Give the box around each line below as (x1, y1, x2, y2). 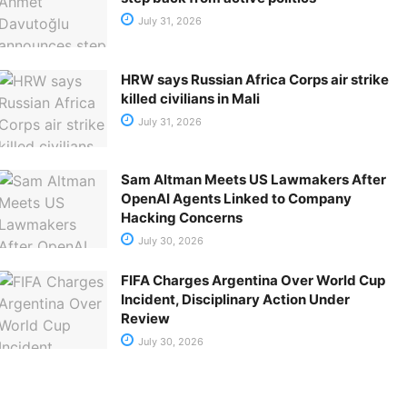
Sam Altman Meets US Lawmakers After (120, 171, 386, 189)
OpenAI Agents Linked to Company (120, 190, 352, 208)
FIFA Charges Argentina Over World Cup (120, 272, 385, 290)
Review (120, 310, 170, 328)
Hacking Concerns (120, 209, 243, 227)
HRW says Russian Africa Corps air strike (120, 70, 389, 88)
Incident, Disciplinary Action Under (120, 291, 350, 309)
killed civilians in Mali (120, 89, 260, 107)
